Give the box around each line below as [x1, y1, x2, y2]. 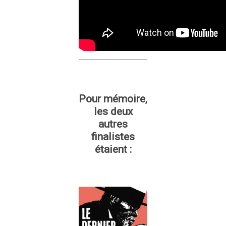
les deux [93, 105, 133, 118]
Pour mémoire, [79, 93, 147, 105]
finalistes [91, 131, 135, 143]
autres [98, 118, 128, 131]
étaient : [94, 143, 132, 156]
